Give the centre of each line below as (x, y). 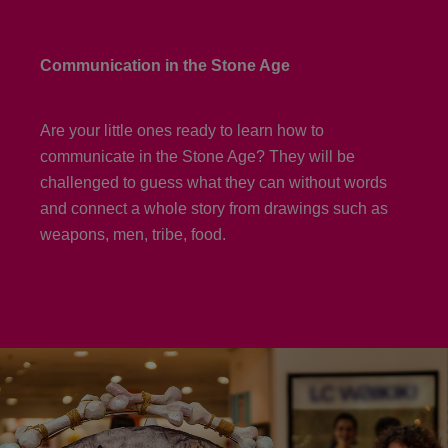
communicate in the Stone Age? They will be (197, 156)
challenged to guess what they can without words (213, 182)
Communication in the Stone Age (165, 65)
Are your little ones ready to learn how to (182, 130)
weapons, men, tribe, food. (133, 234)
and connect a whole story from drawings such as (214, 208)
